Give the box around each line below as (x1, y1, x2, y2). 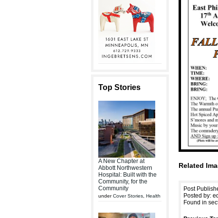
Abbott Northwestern (98, 164, 152, 171)
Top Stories (98, 83, 141, 91)
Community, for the (98, 178, 147, 185)
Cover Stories (113, 193, 143, 199)
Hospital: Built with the (98, 171, 157, 178)
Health (146, 193, 161, 199)
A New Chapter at (98, 158, 145, 164)
